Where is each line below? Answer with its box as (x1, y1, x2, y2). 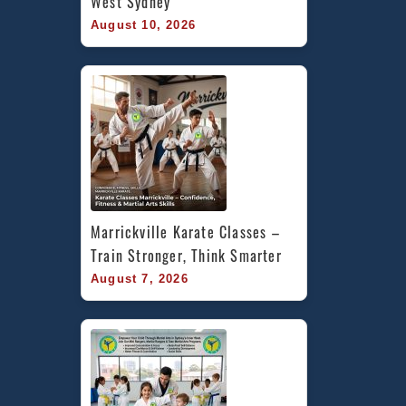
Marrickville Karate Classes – (91, 220, 280, 243)
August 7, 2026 (91, 271, 188, 285)
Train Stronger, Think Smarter (91, 244, 282, 266)
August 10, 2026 (91, 17, 196, 32)
